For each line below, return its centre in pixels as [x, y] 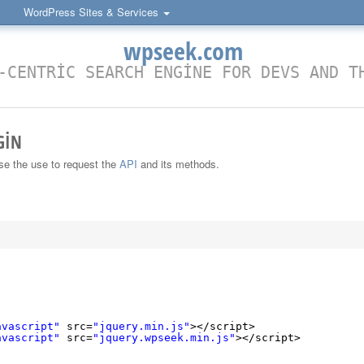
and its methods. [178, 164]
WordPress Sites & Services [93, 12]
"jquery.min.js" [141, 326]
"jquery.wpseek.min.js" [164, 338]
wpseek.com [183, 51]
